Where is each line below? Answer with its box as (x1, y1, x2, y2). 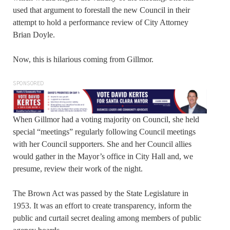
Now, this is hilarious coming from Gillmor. (13, 55, 154, 64)
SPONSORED (13, 81, 44, 87)
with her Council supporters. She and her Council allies (13, 140, 191, 149)
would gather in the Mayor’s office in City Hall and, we (13, 152, 193, 161)
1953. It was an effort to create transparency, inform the (13, 201, 191, 210)
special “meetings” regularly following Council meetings (13, 127, 196, 137)
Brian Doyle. (13, 30, 55, 40)
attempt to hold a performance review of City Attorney (13, 18, 188, 27)
